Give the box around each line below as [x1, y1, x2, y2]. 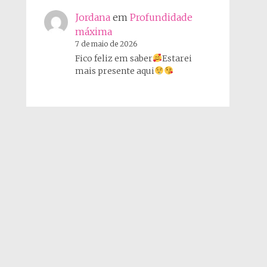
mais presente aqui [74, 65, 154, 76]
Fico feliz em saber [74, 52, 153, 64]
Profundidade [129, 11, 193, 23]
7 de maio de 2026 [74, 39, 137, 48]
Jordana [74, 11, 110, 23]
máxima [74, 25, 112, 38]
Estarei [162, 52, 192, 64]
